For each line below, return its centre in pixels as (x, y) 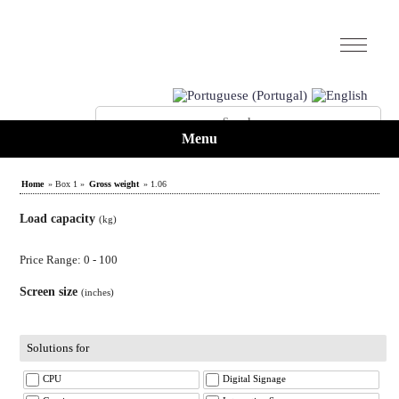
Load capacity (60, 219)
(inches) (98, 292)
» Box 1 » (67, 184)
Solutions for (58, 348)
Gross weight (114, 184)
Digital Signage (254, 379)
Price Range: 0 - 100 (69, 260)
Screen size (51, 292)
